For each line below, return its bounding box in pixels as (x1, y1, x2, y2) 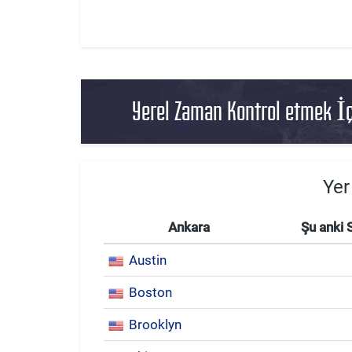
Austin (129, 252, 167, 268)
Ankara (167, 219, 210, 235)
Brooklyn (129, 317, 181, 332)
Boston (129, 284, 172, 300)
